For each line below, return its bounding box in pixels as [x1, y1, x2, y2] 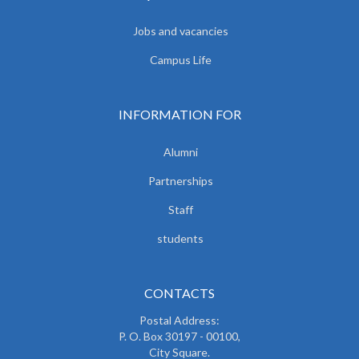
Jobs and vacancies [132, 23, 228, 38]
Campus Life [149, 52, 212, 67]
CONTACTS [144, 284, 215, 301]
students [157, 231, 204, 245]
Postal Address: [139, 313, 220, 327]
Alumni [163, 144, 198, 159]
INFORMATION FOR [118, 106, 241, 122]
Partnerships [147, 173, 213, 188]
